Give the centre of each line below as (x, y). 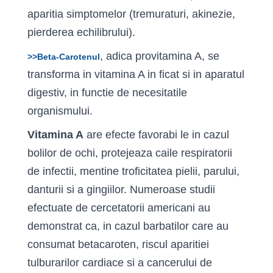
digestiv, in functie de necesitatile (107, 93)
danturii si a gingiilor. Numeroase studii (121, 190)
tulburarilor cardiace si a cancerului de (120, 263)
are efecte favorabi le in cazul (156, 135)
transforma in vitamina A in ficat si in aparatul (136, 74)
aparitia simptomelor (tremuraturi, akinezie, (131, 14)
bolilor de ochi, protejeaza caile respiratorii (130, 153)
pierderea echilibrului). (81, 32)
